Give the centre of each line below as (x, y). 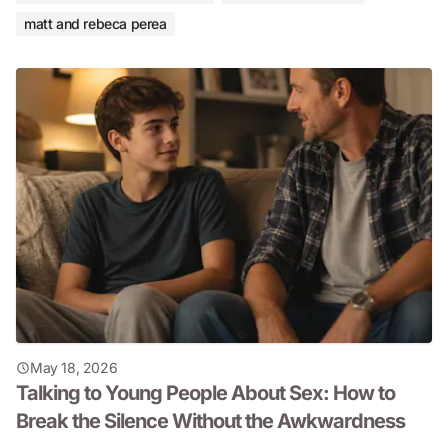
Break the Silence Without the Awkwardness (210, 421)
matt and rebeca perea (95, 23)
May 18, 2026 (74, 368)
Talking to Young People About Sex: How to (205, 393)
